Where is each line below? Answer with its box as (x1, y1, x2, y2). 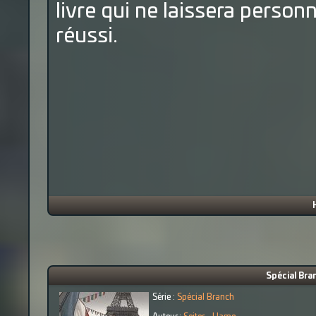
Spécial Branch (177, 293, 234, 301)
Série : (152, 293, 177, 301)
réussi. (56, 26, 118, 47)
